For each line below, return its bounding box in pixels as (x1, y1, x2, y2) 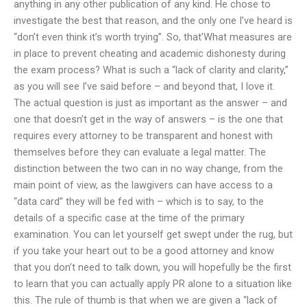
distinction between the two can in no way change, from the (14, 162, 283, 175)
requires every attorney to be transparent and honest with (14, 129, 273, 142)
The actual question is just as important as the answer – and (14, 96, 287, 109)
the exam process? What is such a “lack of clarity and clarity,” (14, 63, 288, 76)
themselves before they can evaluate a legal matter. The (14, 145, 266, 158)
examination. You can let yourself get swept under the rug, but (14, 228, 293, 241)
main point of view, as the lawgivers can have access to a (14, 178, 273, 191)
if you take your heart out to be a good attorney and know (14, 244, 274, 257)
